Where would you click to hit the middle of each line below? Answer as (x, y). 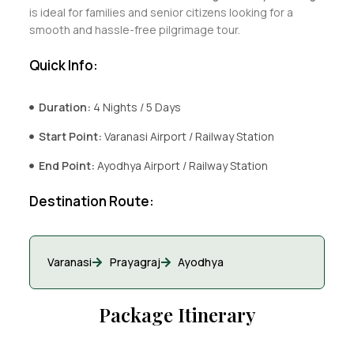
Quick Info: (63, 65)
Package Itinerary (177, 315)
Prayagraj (135, 262)
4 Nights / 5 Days (137, 107)
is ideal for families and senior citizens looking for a (161, 12)
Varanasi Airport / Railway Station (190, 136)
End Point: (68, 165)
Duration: (66, 107)
